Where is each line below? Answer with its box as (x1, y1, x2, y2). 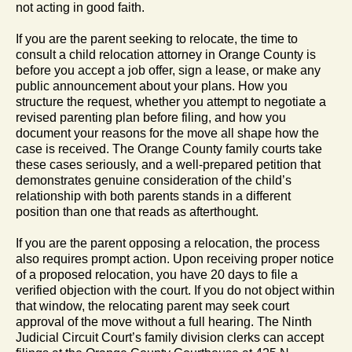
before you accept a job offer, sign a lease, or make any (16, 63, 321, 77)
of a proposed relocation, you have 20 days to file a (16, 267, 298, 281)
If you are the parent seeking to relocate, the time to (16, 31, 298, 46)
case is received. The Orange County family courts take (16, 141, 322, 156)
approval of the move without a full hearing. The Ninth (16, 314, 312, 328)
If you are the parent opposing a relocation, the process (16, 236, 320, 250)
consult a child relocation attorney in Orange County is (16, 47, 316, 61)
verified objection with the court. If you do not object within (16, 283, 335, 297)
